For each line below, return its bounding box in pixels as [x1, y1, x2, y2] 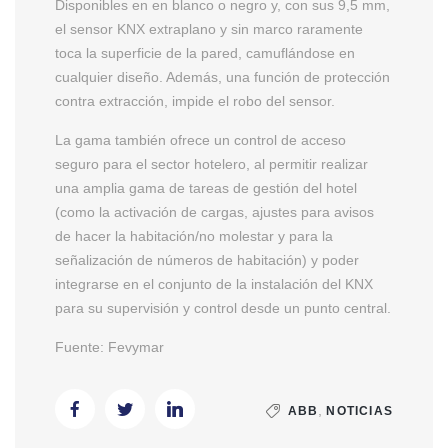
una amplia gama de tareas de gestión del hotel [55, 179, 357, 196]
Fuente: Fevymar [55, 338, 164, 355]
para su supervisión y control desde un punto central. [55, 299, 391, 316]
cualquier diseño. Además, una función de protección [55, 68, 390, 85]
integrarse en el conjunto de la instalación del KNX [55, 275, 373, 292]
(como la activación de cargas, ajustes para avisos [55, 203, 374, 220]
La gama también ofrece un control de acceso [55, 131, 346, 148]
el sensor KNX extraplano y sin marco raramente [55, 20, 363, 37]
